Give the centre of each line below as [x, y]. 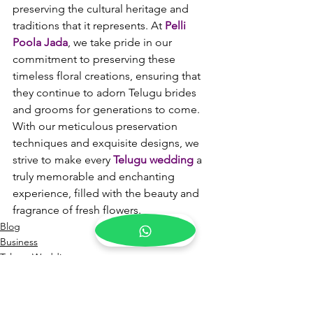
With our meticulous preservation [96, 126]
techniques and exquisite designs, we [107, 143]
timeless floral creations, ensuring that [108, 76]
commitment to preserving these [95, 59]
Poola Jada [40, 42]
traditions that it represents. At [89, 26]
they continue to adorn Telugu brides [106, 93]
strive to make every [63, 160]
